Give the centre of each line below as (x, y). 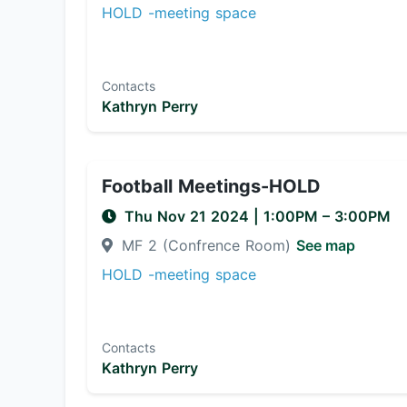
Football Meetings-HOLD (211, 186)
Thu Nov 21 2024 (189, 216)
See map (326, 245)
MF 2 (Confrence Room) (206, 245)
